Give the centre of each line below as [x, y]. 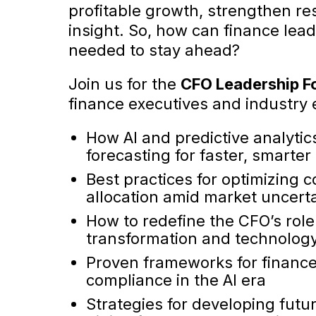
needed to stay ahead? [154, 50]
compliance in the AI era [176, 280]
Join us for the [124, 84]
